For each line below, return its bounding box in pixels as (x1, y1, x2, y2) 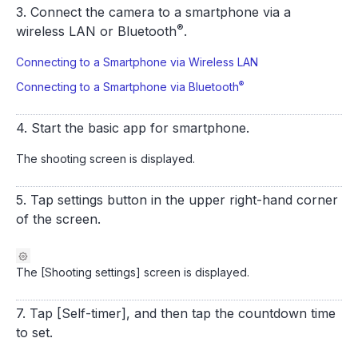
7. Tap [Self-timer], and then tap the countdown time (16, 305, 336, 321)
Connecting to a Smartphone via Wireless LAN (16, 55, 258, 69)
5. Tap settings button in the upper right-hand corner (16, 192, 338, 208)
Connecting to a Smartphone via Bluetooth (16, 80, 239, 93)
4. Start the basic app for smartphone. (16, 120, 249, 136)
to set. (16, 324, 53, 340)
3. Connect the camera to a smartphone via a (16, 4, 291, 20)
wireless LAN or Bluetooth (16, 23, 177, 39)
